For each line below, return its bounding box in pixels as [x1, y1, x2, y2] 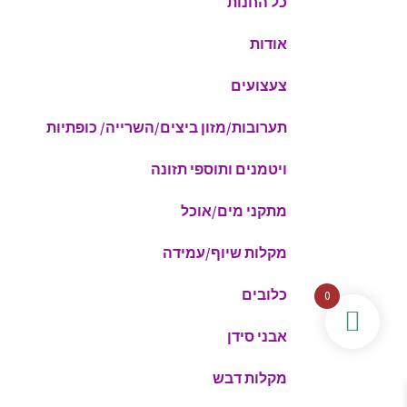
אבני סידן [227, 327, 287, 346]
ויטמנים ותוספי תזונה [151, 160, 287, 179]
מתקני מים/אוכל [181, 202, 287, 221]
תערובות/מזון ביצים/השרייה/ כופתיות [46, 118, 287, 137]
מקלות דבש [213, 369, 287, 388]
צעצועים [231, 76, 287, 95]
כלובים [242, 285, 287, 304]
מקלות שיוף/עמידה [163, 243, 287, 263]
